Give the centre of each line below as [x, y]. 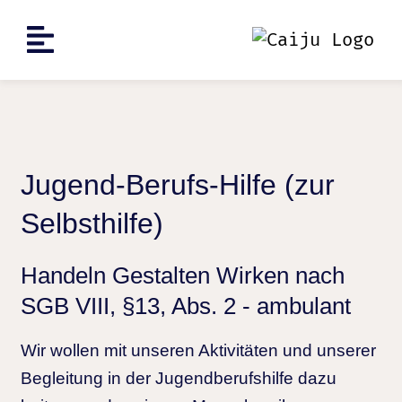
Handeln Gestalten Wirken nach [183, 275]
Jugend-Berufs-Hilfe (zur [178, 184]
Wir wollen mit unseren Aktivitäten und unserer [198, 350]
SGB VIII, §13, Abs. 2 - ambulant [186, 306]
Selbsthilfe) [92, 223]
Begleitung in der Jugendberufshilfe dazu [179, 378]
